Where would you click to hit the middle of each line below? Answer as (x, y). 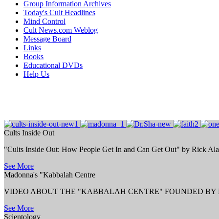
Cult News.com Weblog (61, 30)
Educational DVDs (53, 65)
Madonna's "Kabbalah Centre (50, 175)
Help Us (36, 74)
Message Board (47, 39)
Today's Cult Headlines (59, 12)
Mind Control (44, 21)
